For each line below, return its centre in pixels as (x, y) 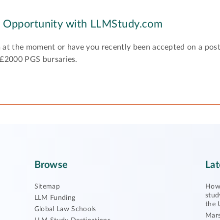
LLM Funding (55, 198)
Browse (51, 165)
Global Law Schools (65, 209)
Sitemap (47, 187)
